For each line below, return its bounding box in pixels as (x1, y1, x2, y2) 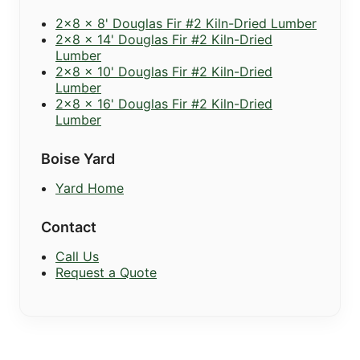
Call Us (55, 247, 99, 264)
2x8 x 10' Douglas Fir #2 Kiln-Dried (55, 63, 272, 80)
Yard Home (55, 179, 124, 196)
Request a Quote (55, 264, 157, 280)
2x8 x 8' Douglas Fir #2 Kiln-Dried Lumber (55, 14, 317, 31)
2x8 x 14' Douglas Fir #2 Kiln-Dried (55, 31, 272, 47)
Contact (41, 218, 96, 235)
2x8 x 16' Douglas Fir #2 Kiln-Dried (55, 95, 272, 112)
